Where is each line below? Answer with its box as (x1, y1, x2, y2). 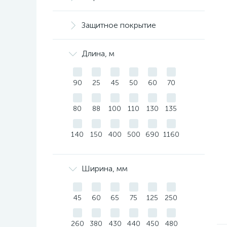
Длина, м (82, 49, 115, 58)
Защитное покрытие (82, 20, 156, 30)
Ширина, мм (82, 164, 128, 173)
